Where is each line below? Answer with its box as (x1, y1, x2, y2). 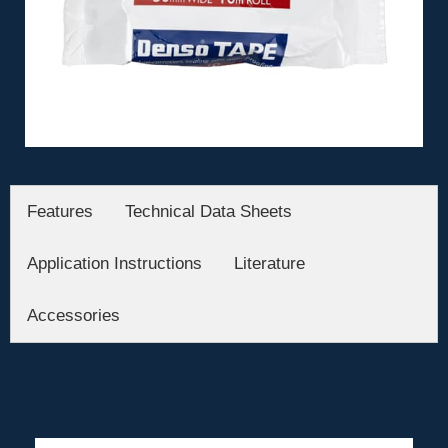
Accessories (27, 306, 120, 326)
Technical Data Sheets (125, 202, 292, 222)
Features (27, 202, 93, 222)
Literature (234, 254, 305, 274)
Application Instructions (27, 254, 202, 274)
